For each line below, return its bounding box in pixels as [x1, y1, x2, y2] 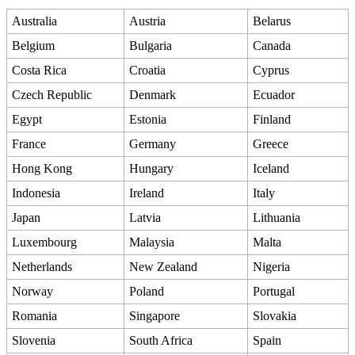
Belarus [253, 13, 292, 28]
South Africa [129, 333, 193, 347]
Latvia [129, 210, 162, 224]
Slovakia [253, 308, 297, 323]
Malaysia [129, 235, 175, 249]
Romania [12, 308, 58, 323]
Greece [253, 136, 289, 151]
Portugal [253, 284, 296, 298]
